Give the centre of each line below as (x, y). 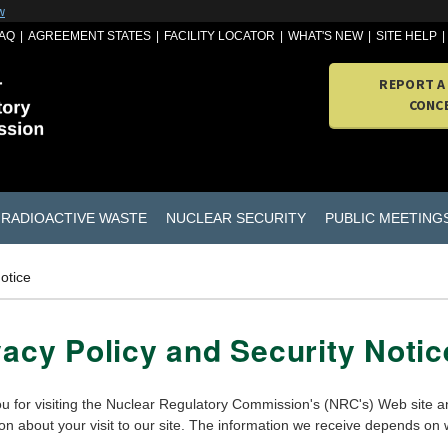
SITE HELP (407, 36)
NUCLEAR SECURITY (235, 217)
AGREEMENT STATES (90, 36)
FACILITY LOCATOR (220, 36)
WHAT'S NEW (326, 36)
